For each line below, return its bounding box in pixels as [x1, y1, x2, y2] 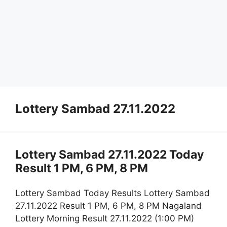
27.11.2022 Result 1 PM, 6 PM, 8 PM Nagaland [15, 201, 202, 211]
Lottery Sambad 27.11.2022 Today [15, 147, 204, 162]
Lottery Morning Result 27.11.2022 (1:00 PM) [15, 213, 194, 224]
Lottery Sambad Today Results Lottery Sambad [15, 188, 210, 199]
